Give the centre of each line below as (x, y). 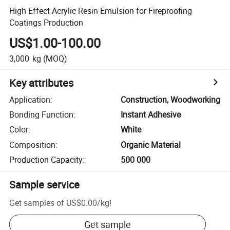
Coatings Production (46, 22)
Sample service (45, 185)
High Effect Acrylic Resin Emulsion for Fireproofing (101, 11)
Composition (33, 145)
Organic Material (151, 145)
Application (30, 99)
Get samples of (37, 203)
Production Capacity (46, 160)
